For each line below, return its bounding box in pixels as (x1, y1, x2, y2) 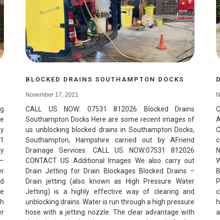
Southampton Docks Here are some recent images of (26, 115, 194, 123)
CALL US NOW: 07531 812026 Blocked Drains (26, 105, 194, 113)
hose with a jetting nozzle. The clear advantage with (26, 208, 194, 216)
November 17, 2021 (26, 91, 79, 98)
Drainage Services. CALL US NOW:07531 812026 (26, 146, 194, 154)
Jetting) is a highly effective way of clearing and (26, 187, 194, 195)
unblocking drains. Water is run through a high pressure (26, 197, 194, 206)
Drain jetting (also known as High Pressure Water (26, 177, 194, 185)
